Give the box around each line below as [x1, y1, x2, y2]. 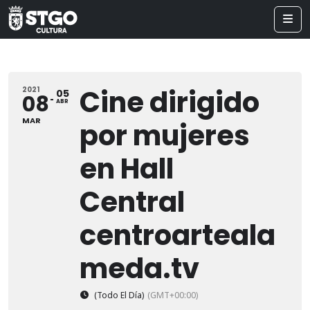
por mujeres [80, 116, 250, 155]
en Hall [80, 149, 174, 188]
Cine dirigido [80, 83, 259, 122]
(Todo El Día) [94, 289, 144, 301]
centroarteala [80, 216, 275, 255]
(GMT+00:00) [147, 289, 198, 301]
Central [80, 183, 185, 221]
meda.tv [80, 249, 199, 288]
